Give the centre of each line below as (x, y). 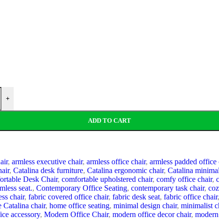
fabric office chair (191, 197)
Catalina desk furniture (48, 170)
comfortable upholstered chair (107, 179)
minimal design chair (145, 205)
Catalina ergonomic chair (125, 170)
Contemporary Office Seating (82, 188)
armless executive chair (47, 161)
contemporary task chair (168, 188)
